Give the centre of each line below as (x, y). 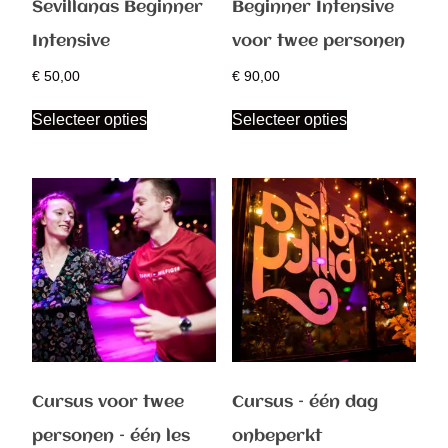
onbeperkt (276, 437)
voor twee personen (318, 41)
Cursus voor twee (108, 403)
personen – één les (111, 437)
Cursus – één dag (304, 403)
